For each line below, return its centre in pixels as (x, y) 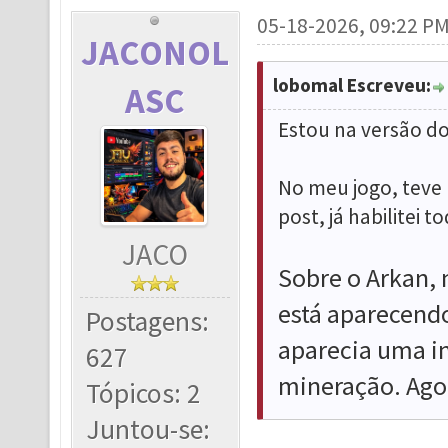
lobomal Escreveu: (351, 85)
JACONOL (155, 52)
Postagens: (148, 321)
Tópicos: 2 (144, 393)
